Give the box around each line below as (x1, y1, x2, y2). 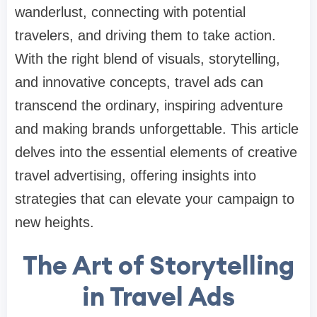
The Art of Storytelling (23, 249, 294, 282)
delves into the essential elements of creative (15, 144, 297, 161)
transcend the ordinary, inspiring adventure (15, 98, 283, 114)
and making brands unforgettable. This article (15, 121, 299, 137)
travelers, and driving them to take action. (15, 28, 276, 44)
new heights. (15, 214, 94, 231)
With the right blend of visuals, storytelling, (15, 51, 280, 67)
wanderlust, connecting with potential (15, 4, 246, 21)
